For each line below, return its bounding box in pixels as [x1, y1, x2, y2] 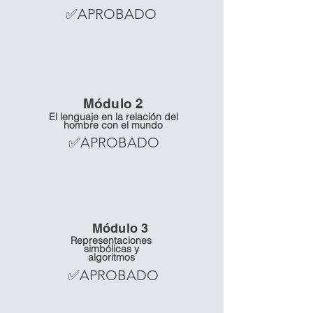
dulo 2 [103, 96, 144, 111]
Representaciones [71, 234, 152, 247]
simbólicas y [83, 242, 139, 255]
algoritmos [87, 251, 135, 263]
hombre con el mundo [64, 119, 163, 131]
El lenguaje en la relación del [48, 110, 178, 123]
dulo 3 [110, 221, 149, 235]
